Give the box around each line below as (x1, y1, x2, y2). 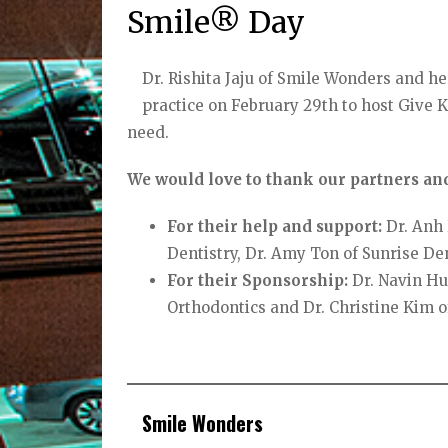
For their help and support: (167, 217, 383, 237)
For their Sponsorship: (167, 271, 349, 291)
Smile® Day (127, 3, 306, 42)
